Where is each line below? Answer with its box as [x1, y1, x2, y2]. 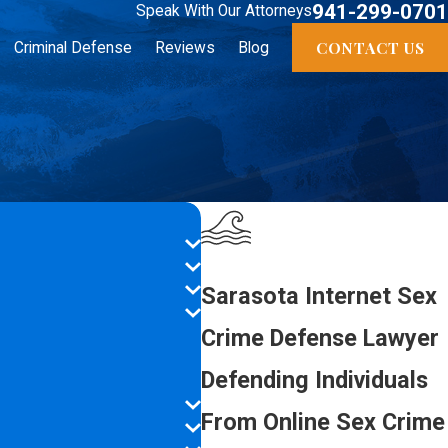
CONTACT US [315, 36, 425, 58]
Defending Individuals [201, 365, 428, 394]
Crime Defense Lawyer [201, 323, 439, 352]
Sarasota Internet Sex [201, 281, 437, 310]
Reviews [155, 38, 216, 57]
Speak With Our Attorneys [136, 2, 312, 20]
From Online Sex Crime [201, 407, 445, 436]
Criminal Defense [14, 38, 133, 57]
